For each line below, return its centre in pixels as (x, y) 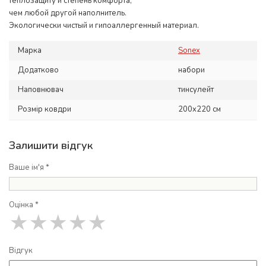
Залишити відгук (51, 145)
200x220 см (199, 109)
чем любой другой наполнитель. (68, 13)
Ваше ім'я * (29, 167)
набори (191, 70)
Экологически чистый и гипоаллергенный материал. (104, 26)
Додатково (38, 70)
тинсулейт (196, 90)
